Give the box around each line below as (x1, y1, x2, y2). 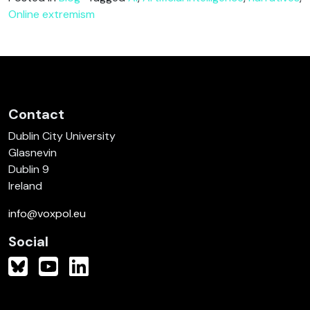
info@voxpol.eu (8, 206, 86, 221)
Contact (8, 104, 64, 123)
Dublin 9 (8, 161, 49, 176)
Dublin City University (8, 128, 116, 143)
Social (8, 232, 48, 250)
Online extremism (8, 6, 95, 21)
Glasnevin (8, 145, 57, 160)
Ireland (8, 178, 42, 193)
